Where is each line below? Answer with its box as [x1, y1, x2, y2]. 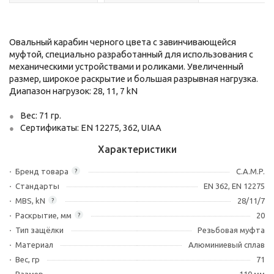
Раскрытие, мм [15, 211, 72, 220]
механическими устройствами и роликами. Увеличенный [9, 61, 243, 72]
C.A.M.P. [236, 167, 265, 176]
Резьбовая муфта [198, 226, 265, 234]
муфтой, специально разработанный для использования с [9, 49, 253, 59]
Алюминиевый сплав [188, 240, 265, 249]
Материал [15, 240, 53, 249]
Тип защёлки [15, 226, 64, 234]
